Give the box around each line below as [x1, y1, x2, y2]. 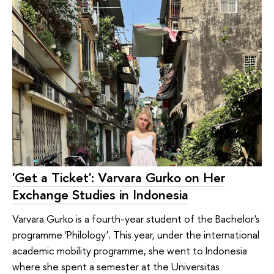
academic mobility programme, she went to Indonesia [12, 243, 247, 258]
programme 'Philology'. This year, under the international [12, 228, 259, 242]
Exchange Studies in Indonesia [12, 185, 188, 204]
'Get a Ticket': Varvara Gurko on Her [12, 168, 225, 187]
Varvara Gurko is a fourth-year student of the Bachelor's [12, 212, 260, 226]
